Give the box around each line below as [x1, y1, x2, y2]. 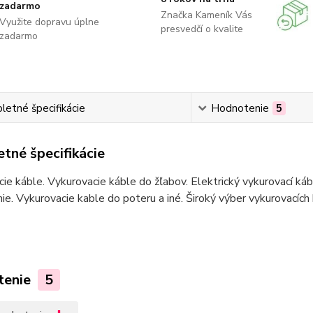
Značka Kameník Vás [160, 8, 252, 22]
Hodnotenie [211, 101, 270, 115]
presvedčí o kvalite [160, 22, 243, 36]
